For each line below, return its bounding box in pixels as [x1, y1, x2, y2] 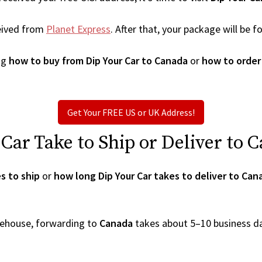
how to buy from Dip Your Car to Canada [9, 54, 188, 67]
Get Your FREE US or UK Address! [67, 106, 195, 118]
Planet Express [46, 22, 111, 36]
